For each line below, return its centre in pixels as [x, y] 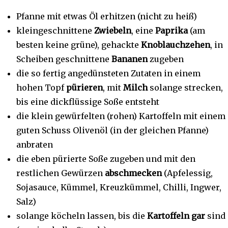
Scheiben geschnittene [64, 59]
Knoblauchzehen [176, 45]
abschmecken [133, 173]
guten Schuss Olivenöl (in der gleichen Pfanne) [112, 130]
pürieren [84, 88]
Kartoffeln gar [176, 216]
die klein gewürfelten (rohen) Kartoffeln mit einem [121, 116]
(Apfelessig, [187, 173]
